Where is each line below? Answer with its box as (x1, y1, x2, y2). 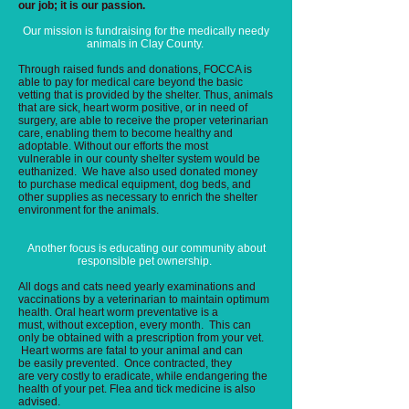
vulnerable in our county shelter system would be (18, 152, 260, 165)
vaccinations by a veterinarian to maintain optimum (18, 293, 269, 306)
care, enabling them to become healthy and (18, 127, 233, 140)
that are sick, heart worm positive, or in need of (18, 101, 247, 114)
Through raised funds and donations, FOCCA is (18, 63, 252, 76)
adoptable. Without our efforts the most (18, 140, 208, 152)
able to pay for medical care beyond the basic (18, 76, 243, 89)
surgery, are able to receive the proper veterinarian (18, 114, 268, 127)
